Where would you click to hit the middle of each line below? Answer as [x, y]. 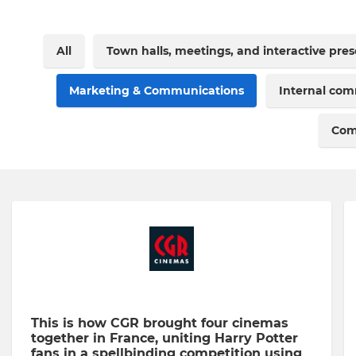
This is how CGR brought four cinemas [160, 323]
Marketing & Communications [157, 91]
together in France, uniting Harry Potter [164, 338]
